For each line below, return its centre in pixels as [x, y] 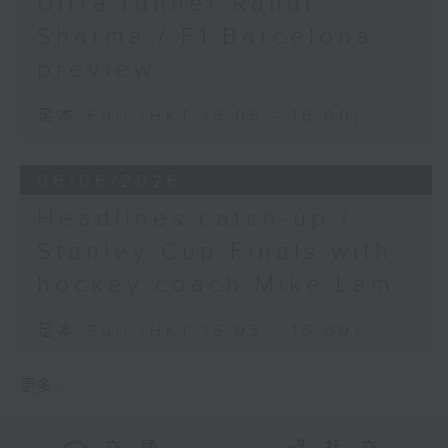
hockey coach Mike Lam [215, 285]
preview [96, 70]
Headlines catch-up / [194, 219]
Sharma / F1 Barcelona [205, 37]
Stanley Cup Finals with [214, 252]
